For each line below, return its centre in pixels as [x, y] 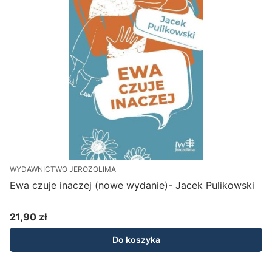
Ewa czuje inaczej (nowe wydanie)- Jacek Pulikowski [132, 185]
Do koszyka [136, 240]
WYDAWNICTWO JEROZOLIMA [63, 169]
